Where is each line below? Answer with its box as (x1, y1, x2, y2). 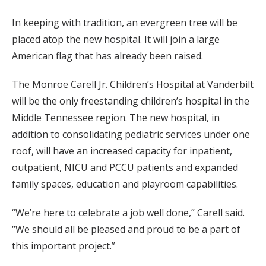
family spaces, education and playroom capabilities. (12, 177, 238, 191)
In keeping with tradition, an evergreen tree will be (12, 15, 237, 29)
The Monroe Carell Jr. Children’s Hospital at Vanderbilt (12, 77, 254, 91)
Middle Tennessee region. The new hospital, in (12, 110, 220, 124)
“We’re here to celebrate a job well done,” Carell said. (12, 205, 245, 219)
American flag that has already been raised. (12, 49, 203, 62)
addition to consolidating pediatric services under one (12, 127, 250, 141)
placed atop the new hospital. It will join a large (12, 32, 220, 46)
